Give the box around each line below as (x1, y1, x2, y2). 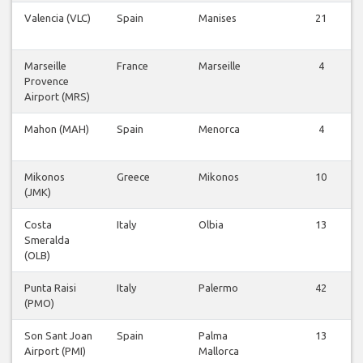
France (117, 60, 148, 72)
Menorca (199, 123, 240, 135)
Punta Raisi (24, 282, 76, 294)
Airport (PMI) (24, 345, 86, 357)
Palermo (199, 282, 238, 294)
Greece (117, 171, 150, 183)
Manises (199, 12, 237, 24)
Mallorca (199, 345, 239, 357)
